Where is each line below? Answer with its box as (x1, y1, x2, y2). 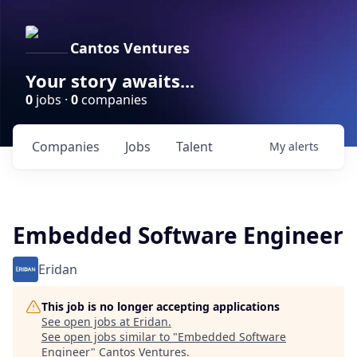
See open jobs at (41, 314, 133, 329)
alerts (288, 139, 319, 154)
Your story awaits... (25, 69, 194, 92)
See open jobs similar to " (41, 329, 178, 344)
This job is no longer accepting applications (41, 299, 280, 314)
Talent (176, 138, 213, 155)
